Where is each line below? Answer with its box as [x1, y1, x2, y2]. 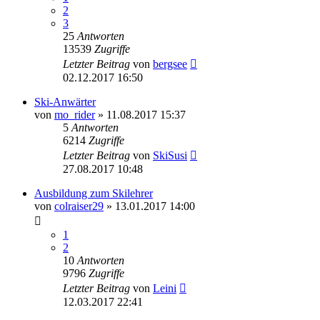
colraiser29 [54, 200, 104, 213]
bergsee [153, 58, 187, 71]
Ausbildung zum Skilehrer [34, 187, 153, 200]
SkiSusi [153, 149, 187, 162]
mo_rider [54, 109, 95, 121]
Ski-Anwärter [34, 96, 96, 109]
